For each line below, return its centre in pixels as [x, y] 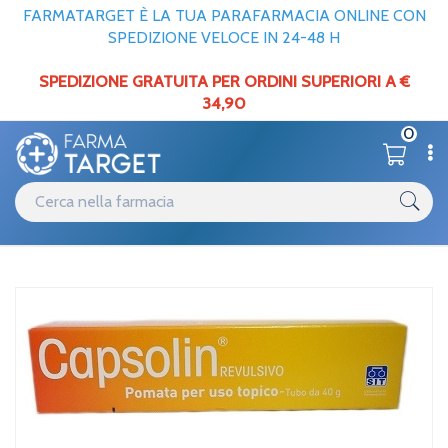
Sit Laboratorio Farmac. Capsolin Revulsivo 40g [169, 298]
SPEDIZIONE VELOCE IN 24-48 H [224, 37]
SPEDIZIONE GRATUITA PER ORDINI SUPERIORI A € [224, 81]
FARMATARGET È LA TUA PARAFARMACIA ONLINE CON [224, 15]
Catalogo [87, 271]
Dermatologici [164, 271]
